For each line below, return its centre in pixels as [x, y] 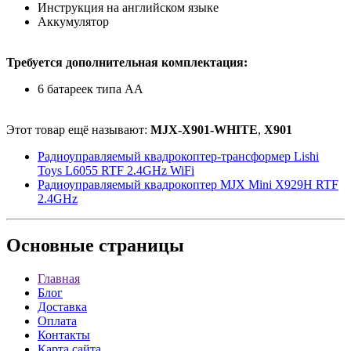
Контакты [64, 335]
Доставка [62, 307]
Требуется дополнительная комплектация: [127, 62]
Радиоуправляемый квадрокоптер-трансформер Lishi [178, 156]
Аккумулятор [73, 21]
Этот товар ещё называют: [78, 129]
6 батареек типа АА [90, 89]
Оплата [57, 321]
